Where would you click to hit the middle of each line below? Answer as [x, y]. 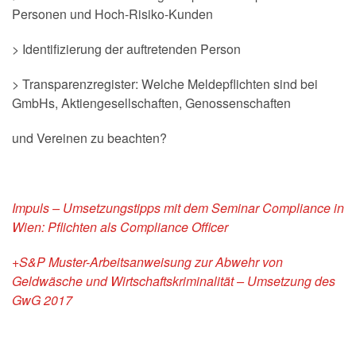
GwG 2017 [42, 300]
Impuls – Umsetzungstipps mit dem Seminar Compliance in [178, 208]
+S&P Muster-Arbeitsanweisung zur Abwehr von [147, 262]
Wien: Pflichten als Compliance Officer [120, 227]
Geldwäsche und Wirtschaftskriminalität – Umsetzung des [174, 281]
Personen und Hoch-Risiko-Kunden [112, 14]
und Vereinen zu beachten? [89, 138]
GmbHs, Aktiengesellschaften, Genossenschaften [151, 103]
